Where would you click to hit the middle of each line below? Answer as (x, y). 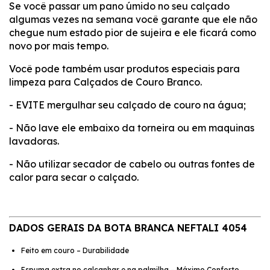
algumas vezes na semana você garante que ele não (133, 19)
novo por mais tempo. (59, 46)
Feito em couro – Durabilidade (75, 250)
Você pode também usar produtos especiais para (124, 68)
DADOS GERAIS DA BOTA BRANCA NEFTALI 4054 (128, 228)
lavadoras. (34, 141)
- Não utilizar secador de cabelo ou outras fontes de (132, 164)
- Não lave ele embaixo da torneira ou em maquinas (132, 127)
